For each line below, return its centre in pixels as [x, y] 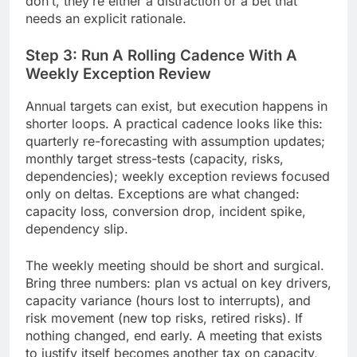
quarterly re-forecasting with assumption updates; [175, 141]
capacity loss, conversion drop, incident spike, [166, 212]
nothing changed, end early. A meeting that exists [174, 336]
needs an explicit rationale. [106, 18]
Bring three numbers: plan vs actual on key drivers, [178, 283]
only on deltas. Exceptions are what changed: [163, 194]
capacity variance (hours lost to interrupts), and [168, 301]
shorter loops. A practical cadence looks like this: [174, 124]
